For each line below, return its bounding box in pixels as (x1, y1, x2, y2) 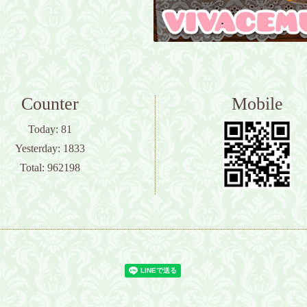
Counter (21, 94, 79, 114)
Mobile (231, 94, 283, 114)
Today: (27, 123, 61, 136)
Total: (19, 162, 47, 174)
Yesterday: (14, 143, 63, 155)
